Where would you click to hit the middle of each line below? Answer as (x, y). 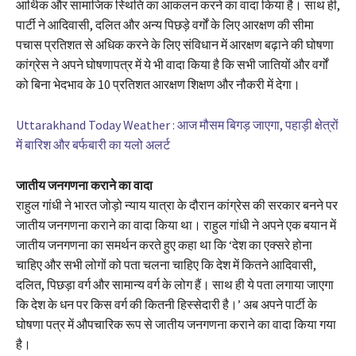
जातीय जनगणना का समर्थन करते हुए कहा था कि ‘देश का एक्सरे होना (164, 244)
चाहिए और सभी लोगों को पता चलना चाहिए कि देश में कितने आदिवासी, (166, 264)
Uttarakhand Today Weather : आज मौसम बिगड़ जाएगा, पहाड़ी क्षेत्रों (177, 124)
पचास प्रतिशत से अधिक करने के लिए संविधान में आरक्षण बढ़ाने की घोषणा (176, 44)
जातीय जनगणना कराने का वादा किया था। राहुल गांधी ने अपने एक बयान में (176, 224)
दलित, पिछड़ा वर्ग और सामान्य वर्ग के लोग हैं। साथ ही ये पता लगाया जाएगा (175, 284)
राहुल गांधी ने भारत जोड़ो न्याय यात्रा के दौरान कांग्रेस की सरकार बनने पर (177, 205)
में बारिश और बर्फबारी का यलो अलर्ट (93, 144)
